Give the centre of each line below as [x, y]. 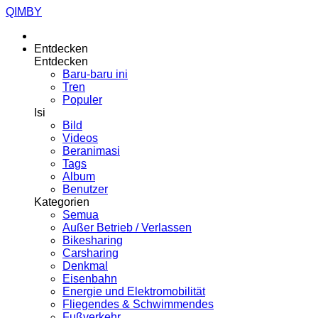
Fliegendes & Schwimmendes [138, 304]
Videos [80, 138]
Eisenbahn [90, 279]
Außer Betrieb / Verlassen [127, 227]
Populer [82, 100]
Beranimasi [91, 151]
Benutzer [85, 189]
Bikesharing [93, 240]
